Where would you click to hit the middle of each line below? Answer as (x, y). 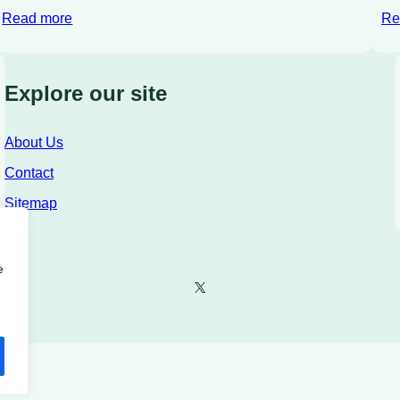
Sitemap (31, 203)
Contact (29, 172)
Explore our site (86, 93)
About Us (34, 142)
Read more (37, 19)
